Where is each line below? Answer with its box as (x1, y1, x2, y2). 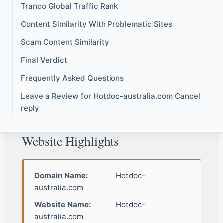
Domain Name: (34, 171, 88, 181)
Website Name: (34, 200, 91, 210)
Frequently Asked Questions (21, 73, 124, 83)
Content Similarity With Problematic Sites (21, 19, 172, 29)
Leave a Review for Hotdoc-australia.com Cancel (21, 91, 200, 101)
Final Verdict (21, 55, 67, 65)
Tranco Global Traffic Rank (21, 1, 118, 11)
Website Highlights (21, 132, 119, 150)
